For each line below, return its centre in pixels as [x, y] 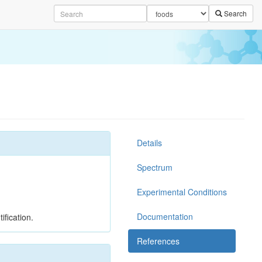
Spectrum [155, 167]
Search [235, 13]
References [158, 241]
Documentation [165, 216]
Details [149, 143]
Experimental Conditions [182, 192]
